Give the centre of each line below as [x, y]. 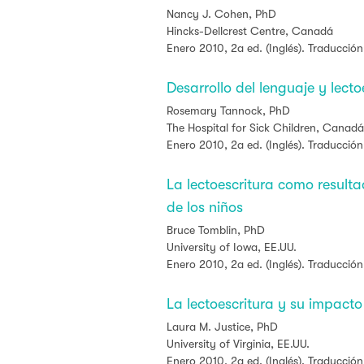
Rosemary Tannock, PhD [228, 110]
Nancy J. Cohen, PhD [221, 14]
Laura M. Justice [208, 327]
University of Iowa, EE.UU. [232, 247]
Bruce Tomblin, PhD [216, 230]
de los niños [205, 207]
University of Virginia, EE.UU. [238, 344]
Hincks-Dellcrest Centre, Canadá [250, 31]
